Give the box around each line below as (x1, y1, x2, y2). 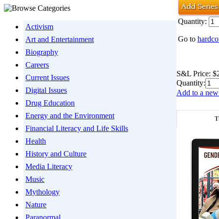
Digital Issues (25, 86, 67, 94)
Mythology (25, 188, 60, 196)
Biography (25, 48, 58, 56)
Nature (25, 200, 46, 209)
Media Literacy (25, 162, 72, 171)
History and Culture (25, 150, 87, 158)
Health (25, 137, 46, 145)
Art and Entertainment (25, 35, 94, 44)
